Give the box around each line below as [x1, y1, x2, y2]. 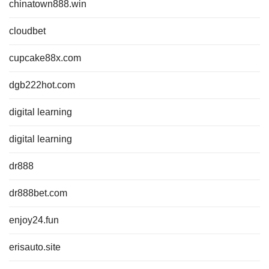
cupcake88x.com [9, 53, 81, 63]
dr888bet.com [9, 188, 67, 198]
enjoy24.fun [9, 215, 59, 225]
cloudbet [9, 26, 46, 36]
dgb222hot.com [9, 80, 75, 90]
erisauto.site [9, 242, 61, 252]
